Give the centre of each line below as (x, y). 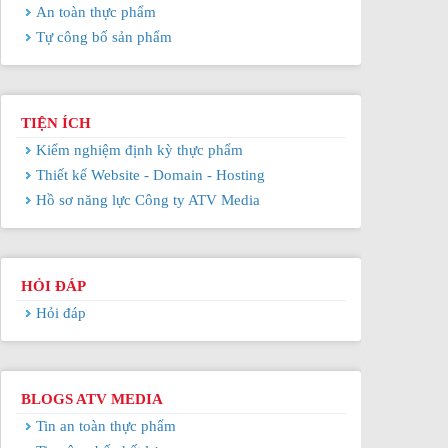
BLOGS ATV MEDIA (92, 399)
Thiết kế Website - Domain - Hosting (150, 175)
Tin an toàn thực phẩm (106, 426)
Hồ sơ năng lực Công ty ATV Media (148, 200)
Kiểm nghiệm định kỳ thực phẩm (139, 150)
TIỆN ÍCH (56, 123)
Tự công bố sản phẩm (104, 37)
